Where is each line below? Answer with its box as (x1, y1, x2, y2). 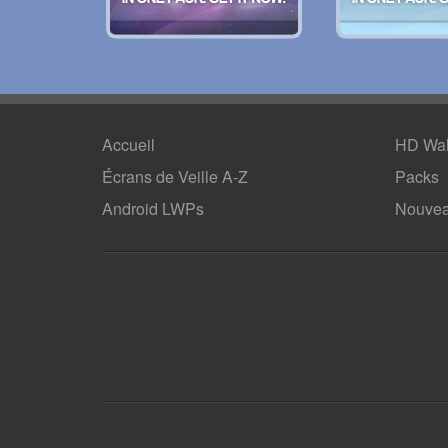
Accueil (102, 133, 155, 156)
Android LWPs (102, 197, 204, 220)
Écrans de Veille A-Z (102, 165, 248, 188)
